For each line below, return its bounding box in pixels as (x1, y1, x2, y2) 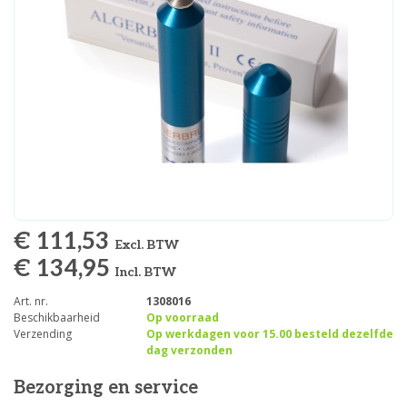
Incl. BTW (115, 264, 176, 280)
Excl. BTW (114, 237, 179, 253)
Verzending (14, 326, 72, 342)
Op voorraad (145, 310, 219, 325)
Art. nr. (14, 293, 48, 309)
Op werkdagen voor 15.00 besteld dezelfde (145, 326, 393, 342)
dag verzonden (145, 342, 233, 358)
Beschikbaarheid (14, 310, 100, 325)
